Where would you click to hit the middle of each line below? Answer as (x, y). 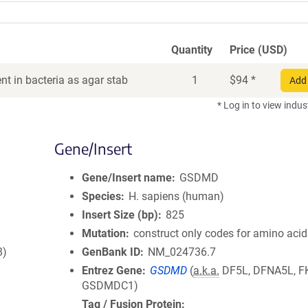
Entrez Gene (112, 271)
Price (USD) (258, 50)
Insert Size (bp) (120, 215)
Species (101, 196)
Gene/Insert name (127, 178)
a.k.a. (207, 271)
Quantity (192, 50)
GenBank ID (111, 252)
